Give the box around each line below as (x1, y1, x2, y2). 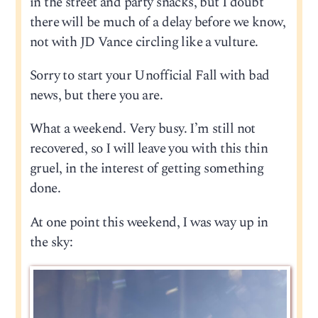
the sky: (29, 231, 73, 253)
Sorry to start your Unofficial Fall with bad (29, 65, 270, 87)
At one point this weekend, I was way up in (29, 212, 268, 233)
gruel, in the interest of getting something (29, 158, 264, 180)
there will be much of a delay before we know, (29, 12, 285, 33)
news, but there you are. (29, 85, 163, 106)
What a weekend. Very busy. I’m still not (29, 119, 256, 140)
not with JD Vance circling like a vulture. (29, 32, 258, 53)
